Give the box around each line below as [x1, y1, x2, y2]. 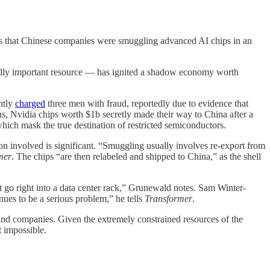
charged [15, 98, 45, 108]
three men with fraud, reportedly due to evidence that [45, 98, 248, 108]
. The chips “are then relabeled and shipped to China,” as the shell [11, 151, 261, 162]
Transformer [145, 193, 192, 204]
